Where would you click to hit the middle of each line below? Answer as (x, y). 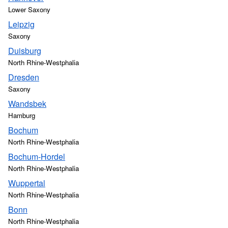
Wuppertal (27, 183)
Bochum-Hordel (37, 156)
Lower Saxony (29, 9)
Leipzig (21, 24)
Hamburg (22, 115)
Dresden (24, 77)
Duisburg (25, 51)
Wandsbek (27, 104)
